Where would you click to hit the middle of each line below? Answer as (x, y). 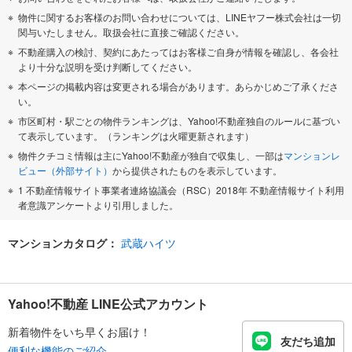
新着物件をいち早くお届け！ (79, 331)
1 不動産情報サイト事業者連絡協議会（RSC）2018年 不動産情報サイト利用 (181, 190)
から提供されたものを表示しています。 (197, 170)
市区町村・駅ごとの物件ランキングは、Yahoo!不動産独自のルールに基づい (179, 121)
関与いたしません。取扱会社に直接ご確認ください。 (131, 32)
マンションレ (312, 156)
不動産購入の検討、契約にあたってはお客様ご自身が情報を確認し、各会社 (178, 52)
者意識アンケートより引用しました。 (98, 205)
